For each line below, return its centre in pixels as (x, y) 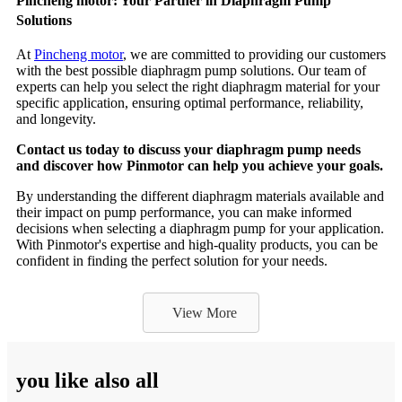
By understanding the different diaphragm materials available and (200, 196)
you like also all (87, 381)
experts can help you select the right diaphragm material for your (198, 86)
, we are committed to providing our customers (254, 54)
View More (205, 313)
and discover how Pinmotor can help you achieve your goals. (200, 165)
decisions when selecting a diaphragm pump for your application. (200, 228)
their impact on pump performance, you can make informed (184, 212)
